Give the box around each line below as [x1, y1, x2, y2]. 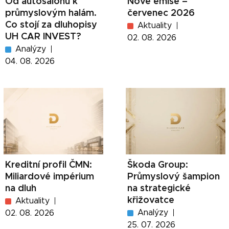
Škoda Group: [127, 160, 188, 170]
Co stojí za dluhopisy [5, 20, 97, 30]
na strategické [127, 184, 191, 193]
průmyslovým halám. [5, 8, 97, 18]
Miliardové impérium [5, 172, 94, 181]
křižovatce [127, 195, 174, 205]
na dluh [5, 184, 36, 193]
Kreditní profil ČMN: [5, 160, 92, 170]
